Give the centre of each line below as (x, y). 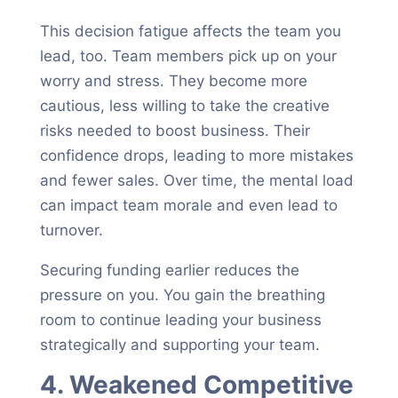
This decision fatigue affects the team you (190, 31)
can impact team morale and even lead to (188, 205)
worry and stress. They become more (173, 81)
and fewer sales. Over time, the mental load (196, 180)
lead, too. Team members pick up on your (188, 56)
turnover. (71, 230)
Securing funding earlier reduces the (169, 270)
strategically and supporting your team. (179, 345)
